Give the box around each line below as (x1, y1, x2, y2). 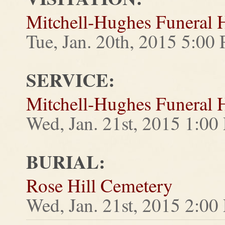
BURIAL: (26, 148, 105, 175)
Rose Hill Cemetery (26, 173, 173, 197)
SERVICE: (26, 66, 115, 93)
